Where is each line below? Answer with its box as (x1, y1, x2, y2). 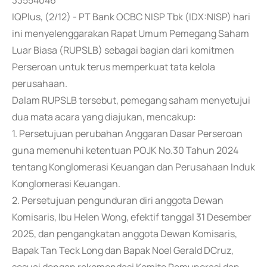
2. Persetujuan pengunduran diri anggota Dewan (12, 194, 223, 207)
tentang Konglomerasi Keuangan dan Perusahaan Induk (12, 160, 255, 173)
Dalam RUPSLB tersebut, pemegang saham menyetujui (12, 94, 250, 107)
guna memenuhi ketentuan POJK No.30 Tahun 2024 (12, 144, 238, 157)
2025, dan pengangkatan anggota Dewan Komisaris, (12, 227, 237, 240)
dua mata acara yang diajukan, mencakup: (12, 110, 196, 123)
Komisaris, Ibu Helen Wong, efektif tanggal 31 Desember (12, 210, 252, 223)
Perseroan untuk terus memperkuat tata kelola (12, 60, 215, 73)
